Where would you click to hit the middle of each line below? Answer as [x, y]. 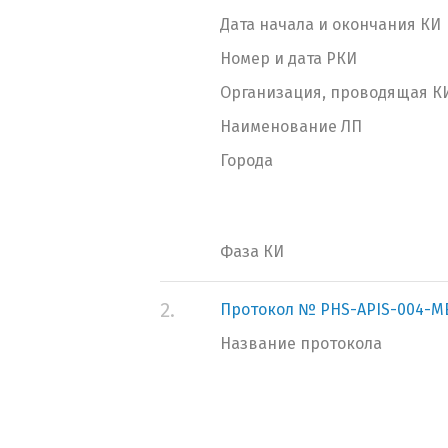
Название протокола [301, 343]
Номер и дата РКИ [288, 58]
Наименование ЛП [291, 126]
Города [246, 160]
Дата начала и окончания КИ [330, 24]
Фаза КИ [252, 251]
